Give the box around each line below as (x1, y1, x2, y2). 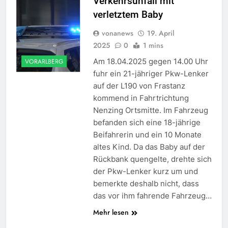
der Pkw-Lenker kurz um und (93, 166, 198, 177)
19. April (147, 28, 174, 39)
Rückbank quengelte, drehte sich (93, 154, 212, 164)
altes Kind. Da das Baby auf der (93, 142, 205, 152)
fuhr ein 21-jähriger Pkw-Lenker (93, 69, 209, 79)
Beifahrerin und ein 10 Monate (93, 130, 202, 140)
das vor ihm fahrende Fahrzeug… (93, 191, 212, 201)
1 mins (142, 40, 163, 51)
